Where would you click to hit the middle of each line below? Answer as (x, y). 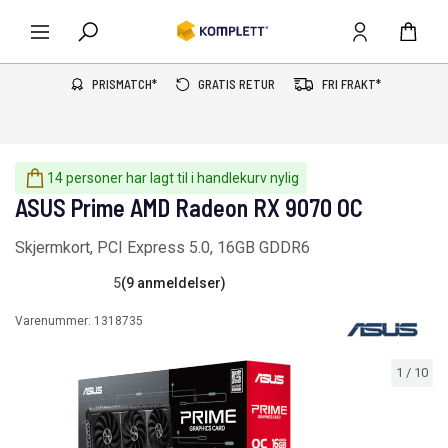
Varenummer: (54, 320)
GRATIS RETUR (236, 84)
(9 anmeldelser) (173, 282)
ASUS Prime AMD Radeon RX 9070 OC (189, 207)
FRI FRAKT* (351, 84)
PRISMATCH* (124, 84)
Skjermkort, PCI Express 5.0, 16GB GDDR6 (162, 247)
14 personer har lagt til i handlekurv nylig (173, 178)
